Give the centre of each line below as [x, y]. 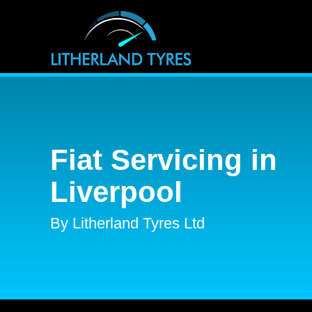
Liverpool [116, 192]
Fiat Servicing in [164, 160]
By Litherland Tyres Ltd [127, 223]
